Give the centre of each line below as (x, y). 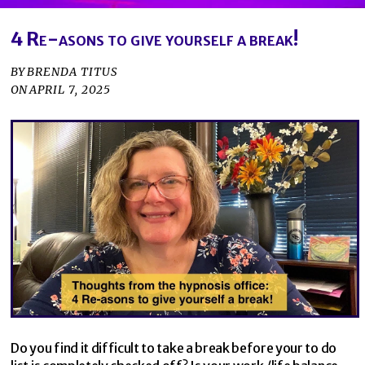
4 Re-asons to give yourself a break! (155, 39)
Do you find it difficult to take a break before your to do (174, 348)
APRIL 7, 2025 (70, 90)
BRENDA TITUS (73, 72)
